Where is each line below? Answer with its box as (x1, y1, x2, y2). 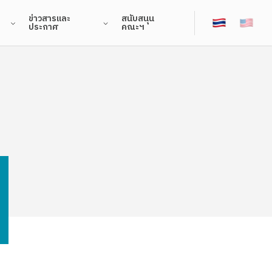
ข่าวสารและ (29, 11, 71, 25)
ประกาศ (29, 19, 59, 34)
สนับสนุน (121, 11, 155, 25)
